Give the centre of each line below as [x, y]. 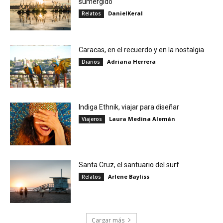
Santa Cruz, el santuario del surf [129, 165]
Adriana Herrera [132, 61]
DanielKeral [126, 13]
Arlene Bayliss [129, 176]
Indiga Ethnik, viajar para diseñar [129, 107]
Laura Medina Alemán [142, 119]
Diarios [91, 61]
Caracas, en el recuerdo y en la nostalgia [142, 50]
